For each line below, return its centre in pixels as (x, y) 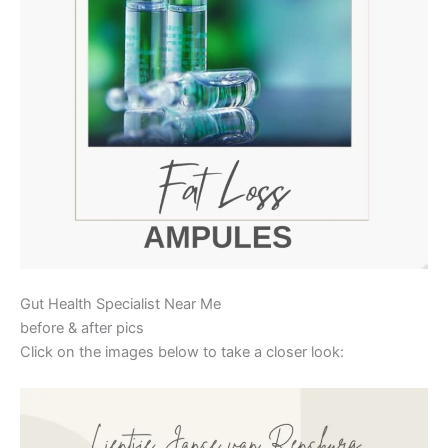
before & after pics (82, 328)
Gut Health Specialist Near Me (120, 304)
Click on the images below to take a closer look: (182, 352)
